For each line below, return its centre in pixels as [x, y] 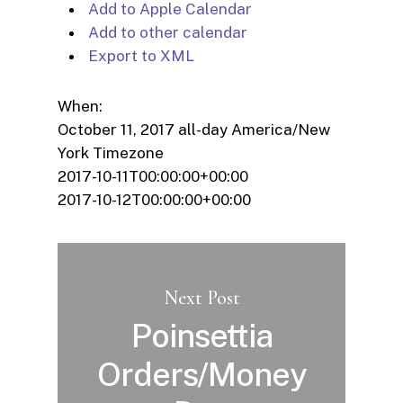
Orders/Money [202, 374]
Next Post [202, 297]
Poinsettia [202, 335]
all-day [203, 129]
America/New [281, 129]
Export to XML [139, 55]
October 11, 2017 [118, 129]
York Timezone [111, 152]
